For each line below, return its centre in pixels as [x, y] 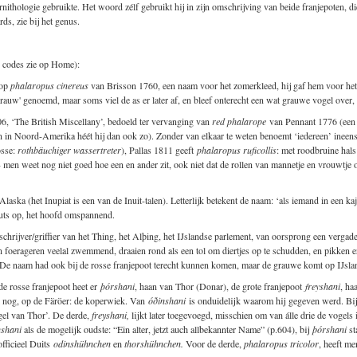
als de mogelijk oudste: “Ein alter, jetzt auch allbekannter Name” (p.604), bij [167, 329]
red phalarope [239, 121]
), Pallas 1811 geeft [159, 149]
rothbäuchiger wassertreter [69, 149]
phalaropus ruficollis [237, 149]
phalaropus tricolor [281, 343]
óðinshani [167, 300]
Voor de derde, [214, 343]
